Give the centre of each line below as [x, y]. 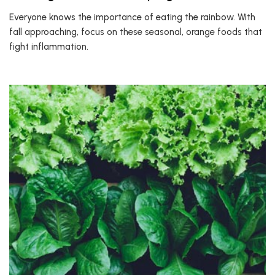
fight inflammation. [49, 47]
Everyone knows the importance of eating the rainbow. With [132, 17]
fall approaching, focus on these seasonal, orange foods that [136, 32]
